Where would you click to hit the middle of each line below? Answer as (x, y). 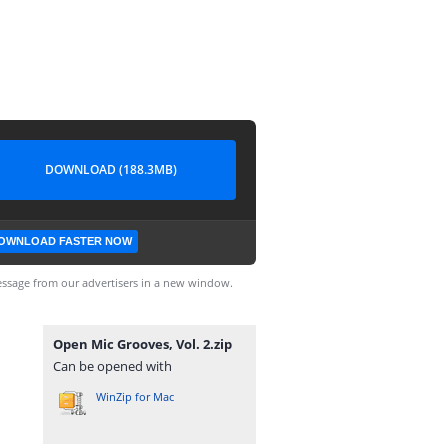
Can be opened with (112, 366)
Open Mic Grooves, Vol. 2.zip (142, 344)
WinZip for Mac (135, 396)
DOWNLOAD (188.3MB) (111, 169)
